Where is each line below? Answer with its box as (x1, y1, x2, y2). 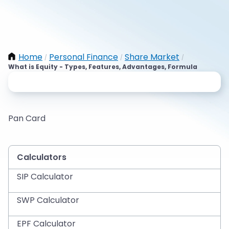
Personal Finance (49, 51, 118, 63)
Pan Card (8, 112, 45, 124)
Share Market (125, 51, 179, 63)
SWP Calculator (17, 194, 79, 206)
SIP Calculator (17, 171, 73, 182)
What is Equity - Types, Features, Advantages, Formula (8, 62, 197, 71)
